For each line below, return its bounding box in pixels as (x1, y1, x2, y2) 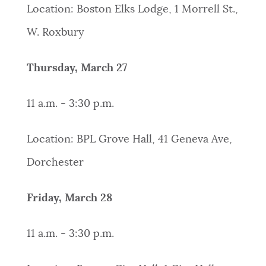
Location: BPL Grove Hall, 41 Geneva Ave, (26, 134, 232, 145)
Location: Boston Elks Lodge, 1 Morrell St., (26, 4, 238, 15)
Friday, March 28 (26, 193, 112, 204)
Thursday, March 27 (26, 63, 127, 74)
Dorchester (26, 157, 84, 169)
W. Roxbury (26, 27, 84, 39)
